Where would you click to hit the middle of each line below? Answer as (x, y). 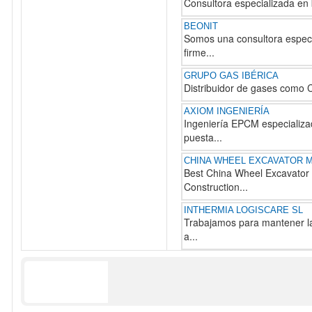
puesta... (203, 137)
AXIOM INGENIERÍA (227, 111)
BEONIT (201, 26)
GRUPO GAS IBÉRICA (231, 76)
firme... (199, 52)
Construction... (216, 187)
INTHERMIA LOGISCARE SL (243, 210)
